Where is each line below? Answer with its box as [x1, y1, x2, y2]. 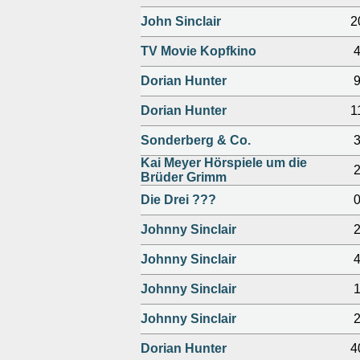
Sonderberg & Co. [141, 133, 251, 147]
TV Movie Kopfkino [141, 44, 256, 58]
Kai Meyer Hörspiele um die [141, 156, 307, 170]
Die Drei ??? [141, 193, 216, 207]
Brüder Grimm [141, 170, 227, 184]
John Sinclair [141, 14, 221, 28]
